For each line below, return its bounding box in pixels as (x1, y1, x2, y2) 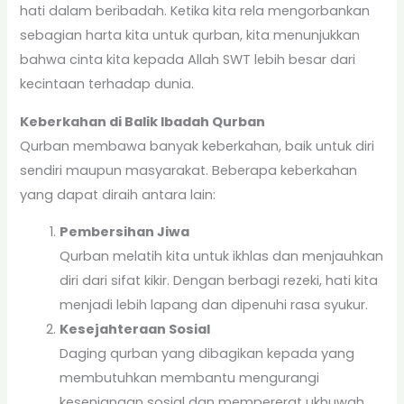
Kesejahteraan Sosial (60, 320, 211, 339)
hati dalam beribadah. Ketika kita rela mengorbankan (20, 2, 371, 20)
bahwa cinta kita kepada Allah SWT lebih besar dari (20, 50, 356, 69)
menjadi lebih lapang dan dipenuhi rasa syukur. (60, 296, 369, 315)
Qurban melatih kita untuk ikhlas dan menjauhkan (60, 247, 384, 266)
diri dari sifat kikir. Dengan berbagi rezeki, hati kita (60, 271, 379, 290)
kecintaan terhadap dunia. (20, 75, 195, 93)
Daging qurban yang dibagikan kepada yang (60, 344, 355, 363)
